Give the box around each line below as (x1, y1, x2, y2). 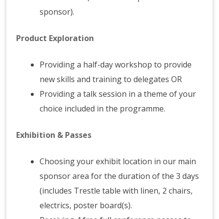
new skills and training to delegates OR (40, 74, 182, 85)
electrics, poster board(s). (40, 200, 132, 211)
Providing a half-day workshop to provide (40, 59, 192, 70)
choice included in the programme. (40, 103, 166, 114)
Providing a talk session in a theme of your (40, 88, 197, 100)
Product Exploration (16, 33, 94, 44)
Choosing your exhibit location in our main (40, 156, 197, 167)
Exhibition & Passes (16, 130, 92, 141)
